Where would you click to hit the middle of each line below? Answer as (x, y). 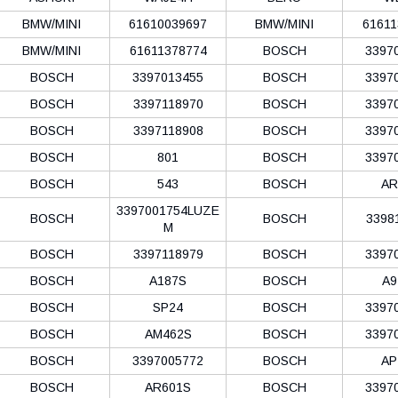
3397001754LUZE (168, 210)
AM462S (168, 334)
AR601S (168, 387)
